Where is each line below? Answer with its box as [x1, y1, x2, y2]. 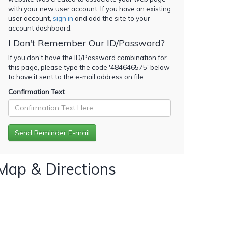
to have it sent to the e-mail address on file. [8, 72, 145, 81]
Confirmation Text [8, 87, 65, 96]
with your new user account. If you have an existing [8, 4, 171, 13]
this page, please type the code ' [8, 63, 110, 71]
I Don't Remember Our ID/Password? [8, 37, 165, 49]
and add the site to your [73, 14, 150, 22]
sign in [53, 14, 73, 22]
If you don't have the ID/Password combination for [8, 53, 167, 62]
